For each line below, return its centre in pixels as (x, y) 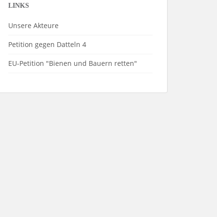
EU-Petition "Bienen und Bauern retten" (73, 63)
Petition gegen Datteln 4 (47, 44)
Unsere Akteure (33, 25)
